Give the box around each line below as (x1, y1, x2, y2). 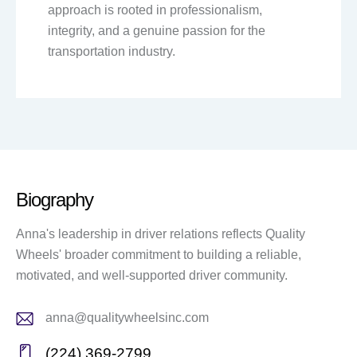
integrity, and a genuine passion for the (48, 24, 265, 38)
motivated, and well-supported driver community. (16, 268, 288, 282)
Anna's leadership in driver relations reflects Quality (16, 226, 305, 241)
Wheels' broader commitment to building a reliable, (16, 247, 301, 261)
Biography (16, 189, 93, 211)
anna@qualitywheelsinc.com (45, 310, 209, 324)
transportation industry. (48, 45, 175, 59)
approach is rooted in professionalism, (48, 3, 262, 18)
